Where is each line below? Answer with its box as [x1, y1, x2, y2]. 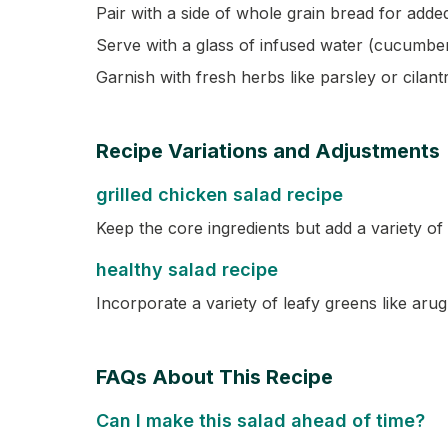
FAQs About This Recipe [96, 365, 333, 389]
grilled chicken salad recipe [96, 184, 343, 205]
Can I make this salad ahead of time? [96, 410, 425, 431]
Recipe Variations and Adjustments [96, 139, 440, 163]
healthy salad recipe [96, 259, 278, 280]
